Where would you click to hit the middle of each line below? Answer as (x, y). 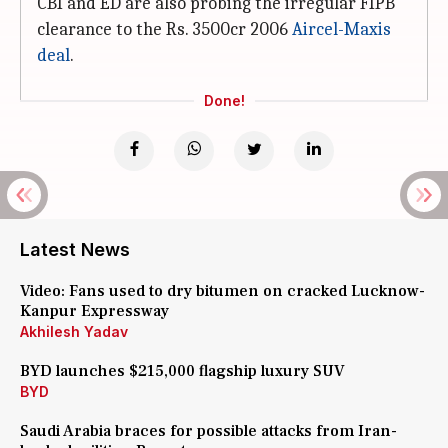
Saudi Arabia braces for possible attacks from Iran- (208, 431)
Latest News (75, 249)
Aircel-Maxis (341, 29)
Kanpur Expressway (94, 311)
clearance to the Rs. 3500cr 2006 (164, 29)
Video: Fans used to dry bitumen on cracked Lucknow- (222, 291)
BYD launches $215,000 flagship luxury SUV (182, 371)
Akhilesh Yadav (74, 331)
